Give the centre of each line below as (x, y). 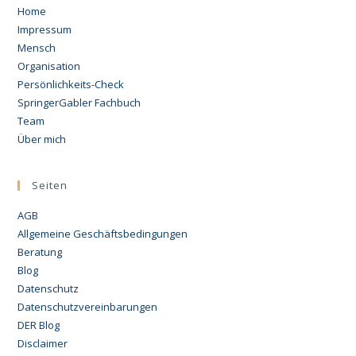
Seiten (50, 185)
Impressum (45, 29)
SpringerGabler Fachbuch (79, 102)
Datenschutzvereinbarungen (88, 306)
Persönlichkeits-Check (71, 84)
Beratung (40, 252)
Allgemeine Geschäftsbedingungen (103, 233)
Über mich (42, 139)
